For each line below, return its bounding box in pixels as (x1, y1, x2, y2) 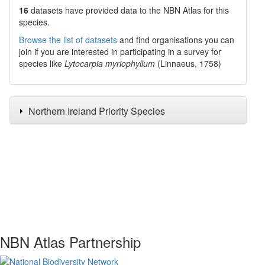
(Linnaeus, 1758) (157, 57, 221, 69)
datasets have (31, 4, 83, 16)
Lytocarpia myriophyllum (64, 57, 155, 69)
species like (19, 57, 64, 69)
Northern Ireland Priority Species (28, 104, 165, 118)
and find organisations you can (117, 34, 234, 46)
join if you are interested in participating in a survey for (19, 46, 221, 57)
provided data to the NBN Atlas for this (83, 4, 229, 16)
